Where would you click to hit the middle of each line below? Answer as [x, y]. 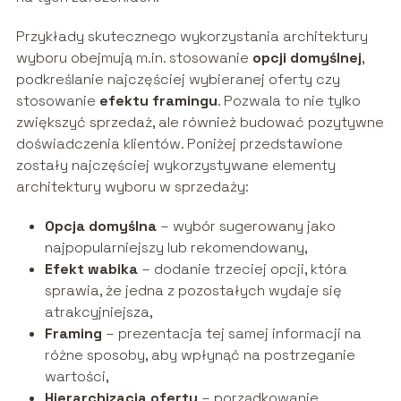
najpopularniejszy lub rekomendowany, [176, 247]
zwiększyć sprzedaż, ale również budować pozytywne [200, 122]
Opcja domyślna [100, 226]
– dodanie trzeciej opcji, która [242, 269]
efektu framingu [158, 100]
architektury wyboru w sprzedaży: [132, 186]
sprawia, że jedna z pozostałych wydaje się [193, 290]
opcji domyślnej [307, 57]
